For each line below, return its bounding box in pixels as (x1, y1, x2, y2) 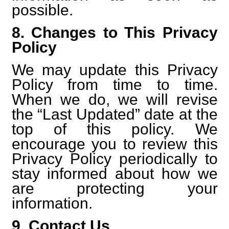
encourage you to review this (11, 135, 218, 152)
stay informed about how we (11, 165, 218, 182)
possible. (11, 1, 73, 18)
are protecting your (11, 179, 218, 197)
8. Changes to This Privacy (11, 24, 218, 41)
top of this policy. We (11, 120, 218, 138)
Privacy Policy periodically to (11, 150, 218, 167)
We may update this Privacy (11, 61, 218, 78)
